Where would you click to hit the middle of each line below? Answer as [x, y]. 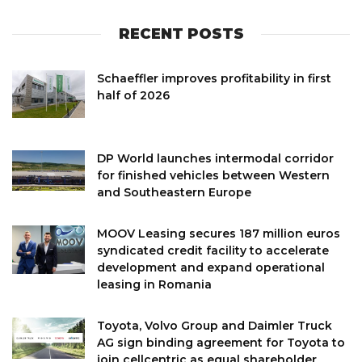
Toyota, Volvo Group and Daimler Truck [215, 325]
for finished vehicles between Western [213, 175]
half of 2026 [133, 95]
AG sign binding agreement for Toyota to [221, 342]
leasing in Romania [154, 284]
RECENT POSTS [181, 34]
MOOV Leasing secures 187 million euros [219, 233]
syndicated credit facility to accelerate [213, 250]
